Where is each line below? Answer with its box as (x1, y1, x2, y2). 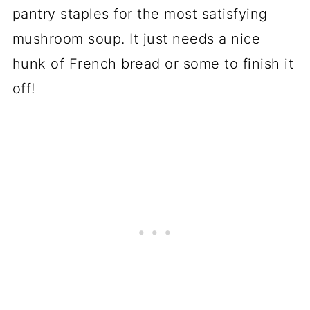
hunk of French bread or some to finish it (12, 55, 294, 73)
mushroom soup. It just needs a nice (12, 30, 261, 48)
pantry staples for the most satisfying (12, 6, 268, 23)
